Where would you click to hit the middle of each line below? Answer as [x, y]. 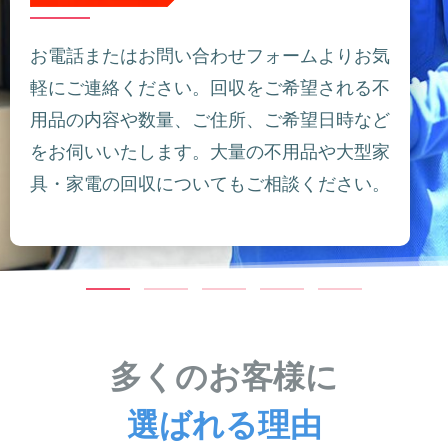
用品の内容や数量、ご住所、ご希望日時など [210, 119]
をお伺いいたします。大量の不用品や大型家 [210, 151]
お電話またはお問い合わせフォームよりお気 [210, 55]
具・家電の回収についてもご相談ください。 [210, 183]
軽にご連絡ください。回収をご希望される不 [210, 87]
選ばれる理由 [224, 423]
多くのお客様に [224, 375]
